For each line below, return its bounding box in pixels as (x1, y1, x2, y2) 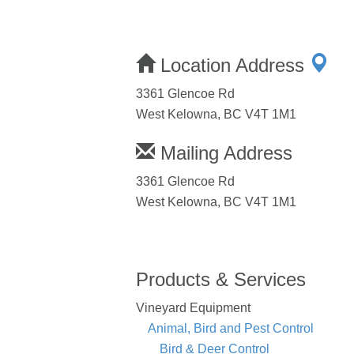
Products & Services (136, 268, 306, 290)
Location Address (155, 54, 310, 76)
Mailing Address (155, 141, 292, 164)
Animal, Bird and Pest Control (148, 321, 314, 335)
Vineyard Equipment (136, 300, 250, 314)
